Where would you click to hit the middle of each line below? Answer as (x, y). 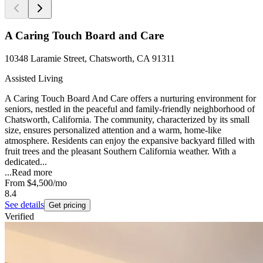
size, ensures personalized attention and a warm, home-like (113, 130)
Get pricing (67, 205)
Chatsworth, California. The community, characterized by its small (127, 120)
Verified (19, 217)
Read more (32, 173)
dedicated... (26, 162)
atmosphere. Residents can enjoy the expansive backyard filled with (130, 141)
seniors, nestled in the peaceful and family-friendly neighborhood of (130, 109)
